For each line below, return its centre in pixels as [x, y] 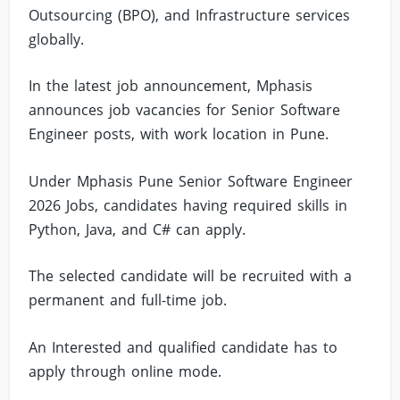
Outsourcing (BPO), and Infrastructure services [190, 15]
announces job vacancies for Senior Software [185, 110]
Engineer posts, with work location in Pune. [179, 134]
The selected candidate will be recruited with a [191, 276]
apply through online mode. [125, 371]
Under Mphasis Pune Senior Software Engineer [191, 181]
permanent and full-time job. [128, 300]
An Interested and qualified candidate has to [183, 347]
